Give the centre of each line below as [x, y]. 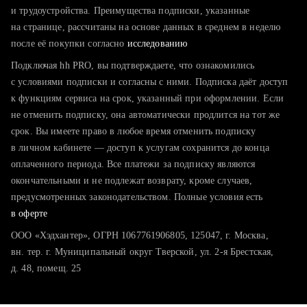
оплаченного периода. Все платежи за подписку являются [133, 164]
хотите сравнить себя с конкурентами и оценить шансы [158, 44]
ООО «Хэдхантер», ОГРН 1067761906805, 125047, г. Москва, [140, 235]
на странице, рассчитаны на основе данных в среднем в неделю [146, 27]
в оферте [29, 213]
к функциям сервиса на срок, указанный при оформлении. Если [148, 98]
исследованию [157, 44]
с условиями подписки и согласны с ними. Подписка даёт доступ [150, 82]
